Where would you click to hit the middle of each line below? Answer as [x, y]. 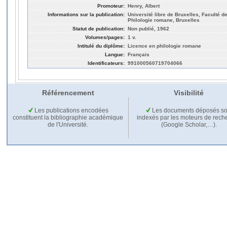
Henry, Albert [144, 6]
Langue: [115, 54]
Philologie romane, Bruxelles [164, 20]
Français [139, 54]
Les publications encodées [70, 110]
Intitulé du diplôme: [101, 46]
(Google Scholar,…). [189, 124]
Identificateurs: [106, 63]
